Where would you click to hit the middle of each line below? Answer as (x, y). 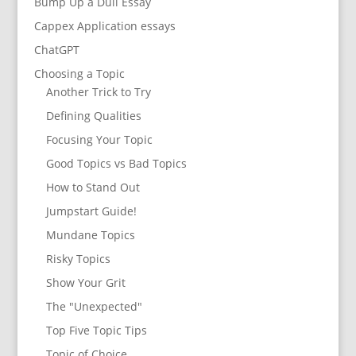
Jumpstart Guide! (91, 211)
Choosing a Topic (79, 74)
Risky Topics (78, 259)
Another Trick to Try (98, 92)
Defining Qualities (93, 116)
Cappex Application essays (104, 26)
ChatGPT (56, 50)
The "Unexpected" (94, 307)
